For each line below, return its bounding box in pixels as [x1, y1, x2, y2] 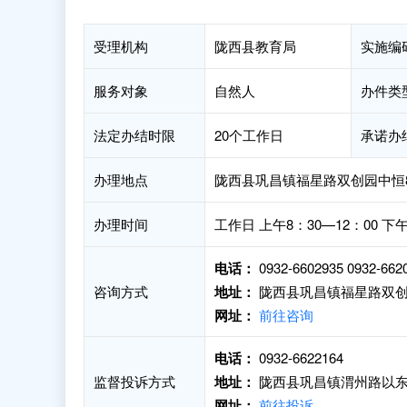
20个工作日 [214, 125, 283, 144]
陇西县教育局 [214, 36, 296, 55]
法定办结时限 [94, 125, 175, 144]
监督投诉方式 [94, 372, 175, 391]
